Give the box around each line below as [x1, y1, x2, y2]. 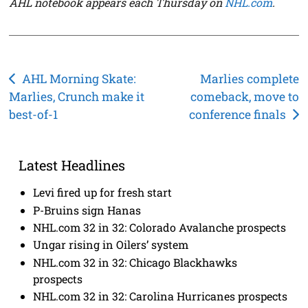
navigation [8, 90, 101, 114]
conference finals [189, 106, 287, 122]
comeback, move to [190, 88, 299, 104]
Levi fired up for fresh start [33, 185, 173, 200]
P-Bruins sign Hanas [33, 202, 142, 217]
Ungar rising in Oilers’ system [33, 237, 189, 252]
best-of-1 [9, 106, 58, 122]
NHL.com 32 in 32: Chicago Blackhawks [33, 254, 238, 269]
